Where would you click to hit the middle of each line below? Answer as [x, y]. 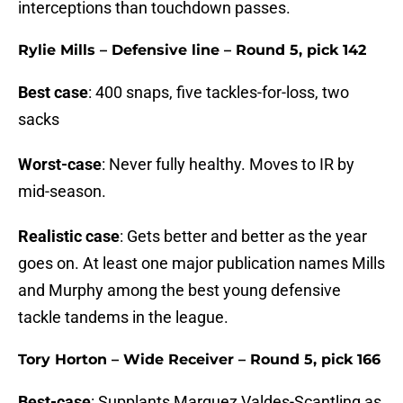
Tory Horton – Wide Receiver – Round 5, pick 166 [199, 360]
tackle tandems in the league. [123, 318]
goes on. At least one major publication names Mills [201, 264]
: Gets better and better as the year [243, 237]
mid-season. [62, 192]
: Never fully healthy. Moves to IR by [228, 165]
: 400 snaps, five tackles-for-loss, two [219, 93]
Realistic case [69, 237]
